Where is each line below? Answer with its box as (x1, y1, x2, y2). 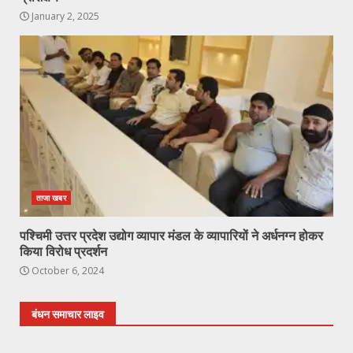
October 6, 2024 (29, 264, 104, 278)
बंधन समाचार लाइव (32, 308, 104, 321)
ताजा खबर (36, 192, 66, 204)
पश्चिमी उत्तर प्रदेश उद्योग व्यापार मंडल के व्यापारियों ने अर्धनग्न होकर (20, 229, 323, 244)
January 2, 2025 (29, 9, 99, 24)
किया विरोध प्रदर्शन (20, 244, 107, 260)
